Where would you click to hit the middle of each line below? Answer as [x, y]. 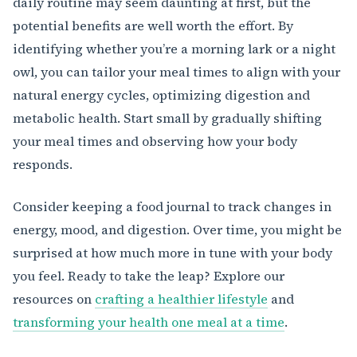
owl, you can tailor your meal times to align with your [177, 72]
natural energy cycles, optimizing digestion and [161, 95]
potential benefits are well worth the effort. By [153, 26]
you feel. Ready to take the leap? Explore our [149, 276]
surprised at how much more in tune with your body [173, 253]
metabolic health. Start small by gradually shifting [167, 118]
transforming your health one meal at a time [149, 322]
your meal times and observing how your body [155, 141]
